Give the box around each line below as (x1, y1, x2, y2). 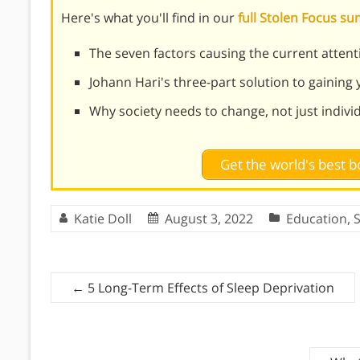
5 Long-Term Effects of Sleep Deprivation (84, 278, 334, 297)
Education (286, 209, 347, 227)
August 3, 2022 (165, 209, 253, 227)
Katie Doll (74, 209, 132, 227)
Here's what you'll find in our (61, 8, 238, 27)
